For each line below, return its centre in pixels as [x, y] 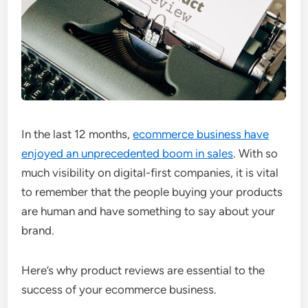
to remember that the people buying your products [152, 192]
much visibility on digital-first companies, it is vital [150, 173]
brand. [38, 230]
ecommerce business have [201, 134]
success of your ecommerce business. [119, 289]
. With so [256, 153]
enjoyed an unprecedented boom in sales [128, 153]
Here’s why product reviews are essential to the [143, 270]
